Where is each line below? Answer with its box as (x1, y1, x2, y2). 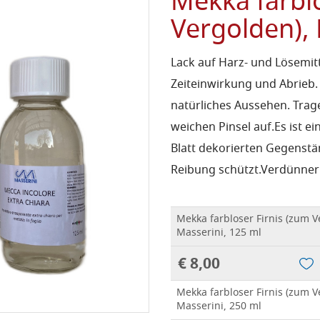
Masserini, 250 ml (176, 299, 261, 315)
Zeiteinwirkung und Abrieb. (171, 76, 318, 94)
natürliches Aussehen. (171, 97, 290, 116)
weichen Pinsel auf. (171, 119, 274, 137)
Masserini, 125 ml (176, 225, 261, 241)
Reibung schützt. (171, 161, 261, 180)
